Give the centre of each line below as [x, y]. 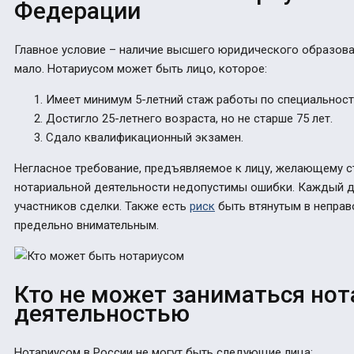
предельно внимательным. [87, 225]
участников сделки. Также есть [102, 206]
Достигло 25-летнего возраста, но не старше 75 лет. [189, 118]
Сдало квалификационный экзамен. [145, 137]
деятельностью [102, 313]
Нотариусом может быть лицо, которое [156, 68]
